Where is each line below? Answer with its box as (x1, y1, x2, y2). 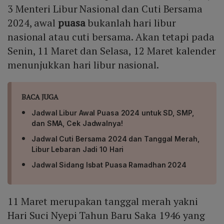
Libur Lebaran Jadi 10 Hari (31, 145, 124, 154)
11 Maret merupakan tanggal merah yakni (7, 194, 198, 208)
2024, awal (7, 16, 58, 30)
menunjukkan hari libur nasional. (7, 58, 159, 72)
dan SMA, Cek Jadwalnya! (31, 119, 123, 128)
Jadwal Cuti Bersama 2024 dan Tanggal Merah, (31, 134, 199, 143)
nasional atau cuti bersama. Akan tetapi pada (7, 30, 214, 44)
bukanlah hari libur (85, 16, 176, 30)
